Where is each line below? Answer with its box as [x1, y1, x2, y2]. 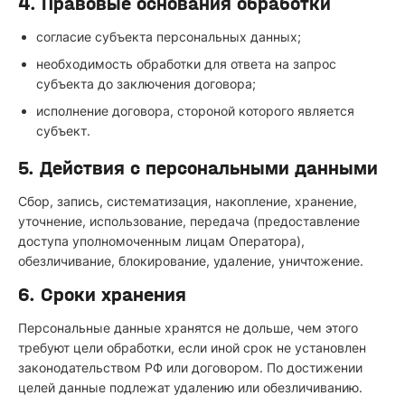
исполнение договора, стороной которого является [36, 103, 354, 118]
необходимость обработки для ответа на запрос [36, 56, 336, 71]
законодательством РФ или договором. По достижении [18, 360, 363, 375]
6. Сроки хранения [18, 283, 186, 306]
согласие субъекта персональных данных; [36, 29, 301, 44]
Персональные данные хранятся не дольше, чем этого [18, 320, 358, 335]
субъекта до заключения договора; [36, 76, 256, 91]
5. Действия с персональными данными [18, 156, 378, 180]
